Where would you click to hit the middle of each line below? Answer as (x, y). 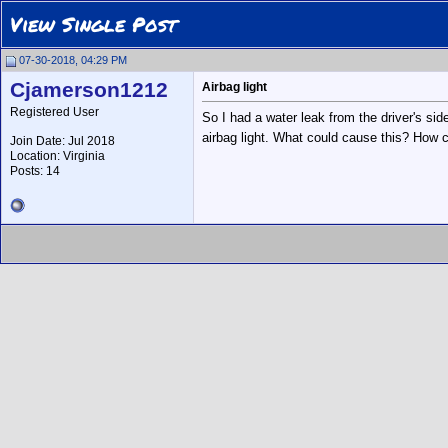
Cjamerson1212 (89, 90)
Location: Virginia (57, 156)
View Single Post (93, 24)
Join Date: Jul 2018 (62, 141)
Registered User (54, 112)
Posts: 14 (35, 171)
